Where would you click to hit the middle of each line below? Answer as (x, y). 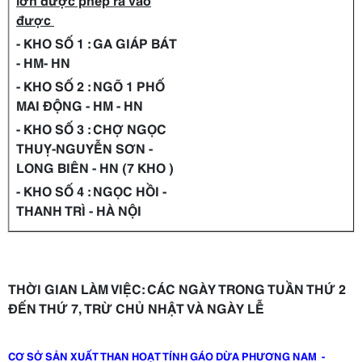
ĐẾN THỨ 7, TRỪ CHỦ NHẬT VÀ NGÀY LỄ (136, 308)
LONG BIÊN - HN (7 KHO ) (95, 167)
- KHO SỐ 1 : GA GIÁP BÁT (97, 43)
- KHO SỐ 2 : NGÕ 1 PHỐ (90, 86)
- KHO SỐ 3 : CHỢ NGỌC (91, 128)
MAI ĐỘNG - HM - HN (80, 105)
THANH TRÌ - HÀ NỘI (79, 210)
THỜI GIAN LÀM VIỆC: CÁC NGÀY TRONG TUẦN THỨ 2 (177, 288)
